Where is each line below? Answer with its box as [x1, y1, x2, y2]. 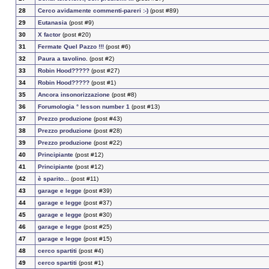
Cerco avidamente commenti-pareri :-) [37, 7, 148, 14]
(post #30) [81, 211, 112, 219]
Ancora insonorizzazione [37, 91, 110, 98]
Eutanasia [37, 19, 67, 26]
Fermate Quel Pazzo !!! [37, 43, 104, 50]
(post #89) [148, 7, 178, 14]
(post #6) [103, 43, 130, 50]
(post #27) [89, 67, 119, 74]
